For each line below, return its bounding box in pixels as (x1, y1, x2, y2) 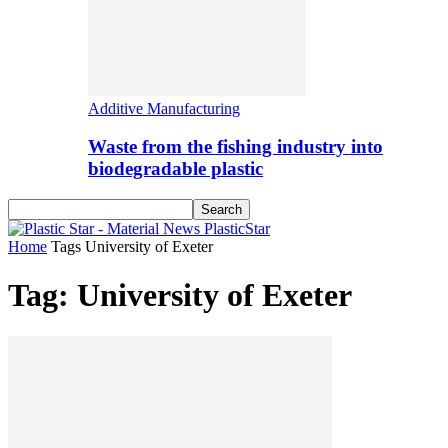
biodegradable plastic (88, 158, 263, 180)
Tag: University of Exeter (8, 277, 352, 314)
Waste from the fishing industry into (88, 136, 383, 158)
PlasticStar (204, 220, 270, 237)
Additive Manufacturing (88, 99, 240, 117)
